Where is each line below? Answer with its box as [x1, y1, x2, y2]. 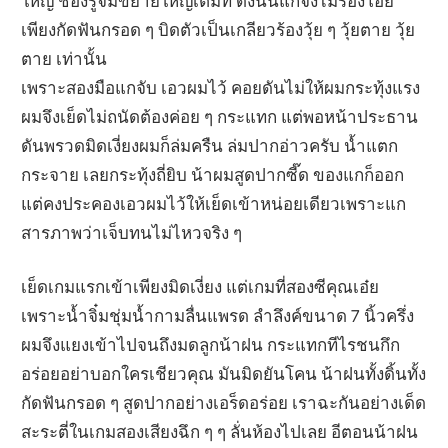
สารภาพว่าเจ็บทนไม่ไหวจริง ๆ [21, 221, 243, 243]
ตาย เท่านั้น [21, 47, 108, 69]
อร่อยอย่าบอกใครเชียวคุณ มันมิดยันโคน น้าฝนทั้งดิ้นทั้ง [21, 363, 427, 385]
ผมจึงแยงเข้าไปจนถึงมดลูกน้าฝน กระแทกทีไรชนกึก [21, 334, 401, 356]
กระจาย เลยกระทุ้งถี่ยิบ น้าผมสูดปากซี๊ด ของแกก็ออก [21, 163, 405, 185]
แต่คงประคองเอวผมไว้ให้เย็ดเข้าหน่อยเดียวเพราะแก [21, 192, 407, 214]
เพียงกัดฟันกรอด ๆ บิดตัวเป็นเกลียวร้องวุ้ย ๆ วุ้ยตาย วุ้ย [21, 18, 416, 40]
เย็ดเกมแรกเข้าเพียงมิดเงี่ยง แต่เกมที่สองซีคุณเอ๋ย [21, 276, 380, 298]
